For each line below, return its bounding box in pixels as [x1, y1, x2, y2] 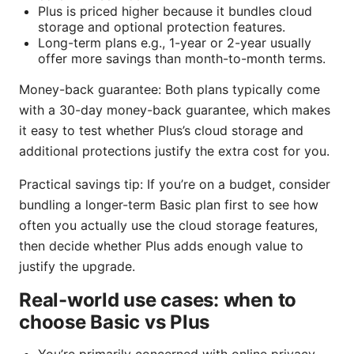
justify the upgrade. [19, 258, 135, 275]
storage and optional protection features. [38, 19, 285, 36]
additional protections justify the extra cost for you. [19, 143, 330, 160]
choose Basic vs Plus [19, 311, 210, 334]
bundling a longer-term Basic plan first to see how [19, 197, 318, 213]
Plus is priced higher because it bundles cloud [38, 3, 312, 20]
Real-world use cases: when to [19, 288, 297, 312]
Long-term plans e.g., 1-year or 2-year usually [38, 35, 311, 51]
